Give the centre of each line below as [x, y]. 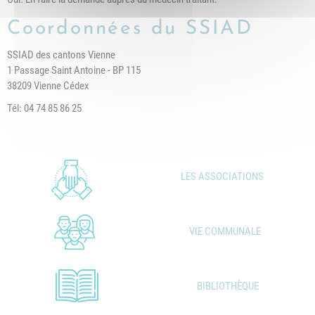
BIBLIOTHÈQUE [228, 286]
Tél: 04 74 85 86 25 [44, 108]
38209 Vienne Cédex [48, 86]
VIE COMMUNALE [225, 231]
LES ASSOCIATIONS [223, 176]
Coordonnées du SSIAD [130, 29]
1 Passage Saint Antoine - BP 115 [74, 70]
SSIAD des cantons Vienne [61, 55]
